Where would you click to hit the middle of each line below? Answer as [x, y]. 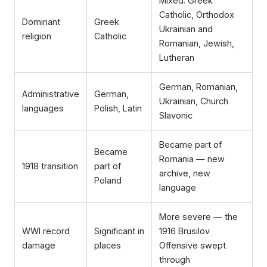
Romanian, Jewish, [197, 44]
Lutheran [177, 58]
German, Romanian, [198, 87]
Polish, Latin [118, 108]
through [175, 260]
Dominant [41, 22]
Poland [108, 181]
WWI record [46, 231]
